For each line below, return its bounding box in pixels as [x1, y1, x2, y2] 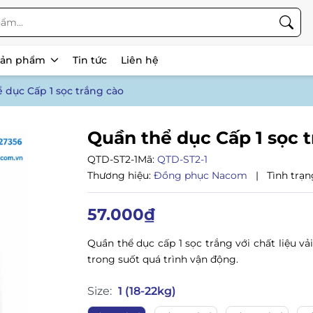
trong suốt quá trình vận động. [87, 253, 239, 265]
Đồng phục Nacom [154, 169, 251, 182]
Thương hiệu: [87, 169, 152, 182]
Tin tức [73, 54, 108, 66]
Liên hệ [121, 54, 159, 66]
